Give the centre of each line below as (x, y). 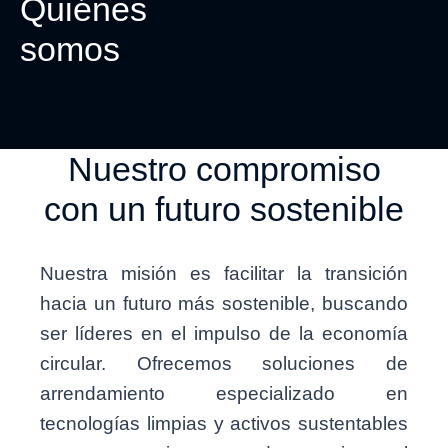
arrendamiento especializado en (224, 393)
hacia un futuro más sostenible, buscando (224, 303)
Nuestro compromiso (224, 168)
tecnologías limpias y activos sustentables (224, 423)
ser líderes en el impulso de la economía (224, 333)
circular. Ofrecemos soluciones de (224, 363)
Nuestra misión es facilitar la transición (224, 273)
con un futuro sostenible (224, 208)
